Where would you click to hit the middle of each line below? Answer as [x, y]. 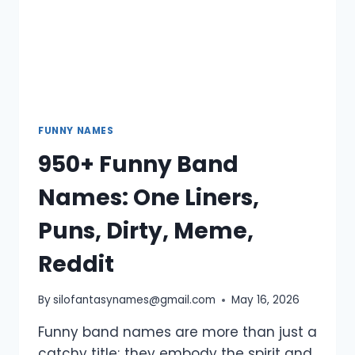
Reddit [76, 264]
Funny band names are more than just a [177, 332]
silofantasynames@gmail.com [135, 300]
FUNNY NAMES [76, 130]
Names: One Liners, [149, 197]
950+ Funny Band [138, 164]
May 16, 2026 [266, 300]
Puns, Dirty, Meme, [146, 231]
